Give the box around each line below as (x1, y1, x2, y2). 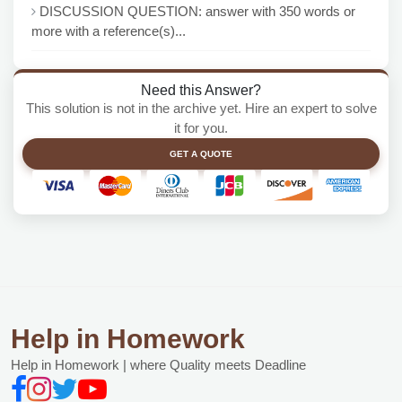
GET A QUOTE (170, 149, 232, 159)
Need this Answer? (141, 82, 261, 98)
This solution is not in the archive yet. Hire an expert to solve (25, 100, 377, 116)
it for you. (174, 120, 228, 135)
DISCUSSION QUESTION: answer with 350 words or (39, 4, 355, 19)
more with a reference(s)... (31, 23, 186, 39)
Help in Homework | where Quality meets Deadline (11, 357, 306, 372)
